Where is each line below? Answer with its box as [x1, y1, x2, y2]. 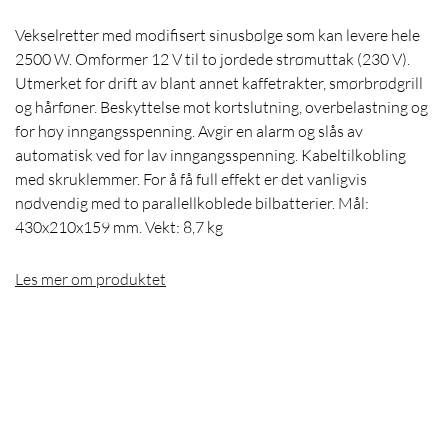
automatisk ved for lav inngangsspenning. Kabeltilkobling [15, 145, 406, 166]
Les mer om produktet [15, 269, 166, 290]
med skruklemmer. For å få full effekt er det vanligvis [15, 169, 367, 190]
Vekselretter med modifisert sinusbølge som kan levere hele [15, 25, 420, 46]
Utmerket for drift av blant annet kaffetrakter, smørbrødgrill [15, 73, 423, 94]
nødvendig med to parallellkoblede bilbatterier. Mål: [15, 193, 369, 214]
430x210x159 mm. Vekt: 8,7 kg [15, 217, 223, 238]
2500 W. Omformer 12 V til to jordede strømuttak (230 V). [15, 49, 410, 70]
